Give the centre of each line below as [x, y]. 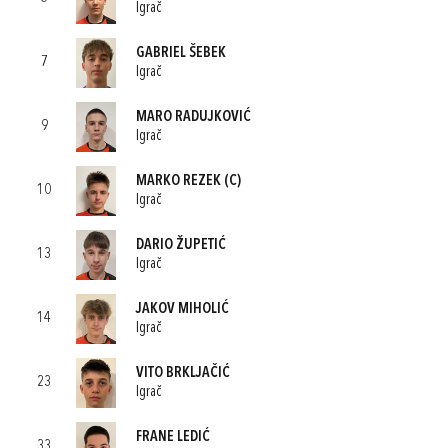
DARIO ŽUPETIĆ [181, 245]
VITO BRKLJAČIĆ [183, 373]
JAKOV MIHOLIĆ [182, 309]
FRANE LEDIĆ [173, 437]
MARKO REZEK [178, 181]
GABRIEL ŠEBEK [181, 53]
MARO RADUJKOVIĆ [193, 117]
